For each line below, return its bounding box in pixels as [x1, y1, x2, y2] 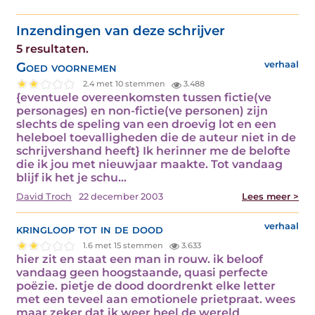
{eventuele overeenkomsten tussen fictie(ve [16, 90, 271, 104]
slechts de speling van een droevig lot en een [16, 117, 276, 131]
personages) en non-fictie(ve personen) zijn [16, 103, 268, 117]
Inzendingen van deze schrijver [16, 22, 225, 39]
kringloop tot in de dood [16, 220, 163, 237]
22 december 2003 [79, 191, 163, 202]
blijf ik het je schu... [16, 170, 127, 184]
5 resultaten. [16, 42, 89, 56]
